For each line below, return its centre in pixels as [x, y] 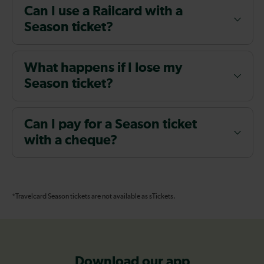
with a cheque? [71, 140]
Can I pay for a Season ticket [110, 124]
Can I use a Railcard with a [103, 11]
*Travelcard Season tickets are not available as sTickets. [94, 197]
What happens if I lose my [103, 68]
